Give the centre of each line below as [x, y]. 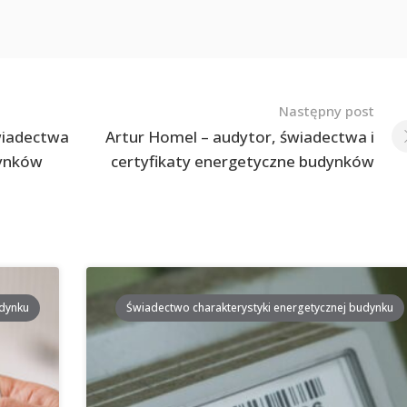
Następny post [326, 111]
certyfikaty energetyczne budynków [242, 161]
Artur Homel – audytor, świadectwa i [239, 137]
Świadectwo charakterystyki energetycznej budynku [260, 308]
